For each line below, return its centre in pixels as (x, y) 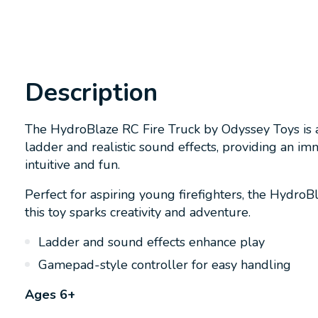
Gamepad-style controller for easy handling (165, 264)
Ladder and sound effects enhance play (152, 242)
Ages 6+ (50, 294)
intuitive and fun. (72, 165)
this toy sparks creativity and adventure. (138, 213)
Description (91, 93)
